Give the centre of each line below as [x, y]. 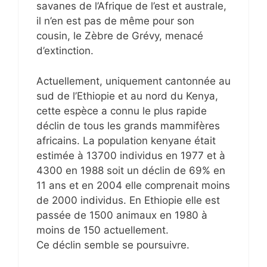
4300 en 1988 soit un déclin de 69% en [131, 170]
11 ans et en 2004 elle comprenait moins [133, 185]
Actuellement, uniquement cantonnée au [133, 81]
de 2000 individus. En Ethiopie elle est [128, 200]
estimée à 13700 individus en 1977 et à [131, 155]
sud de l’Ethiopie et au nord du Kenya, [127, 96]
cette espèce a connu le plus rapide [122, 111]
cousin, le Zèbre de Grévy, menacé [120, 36]
